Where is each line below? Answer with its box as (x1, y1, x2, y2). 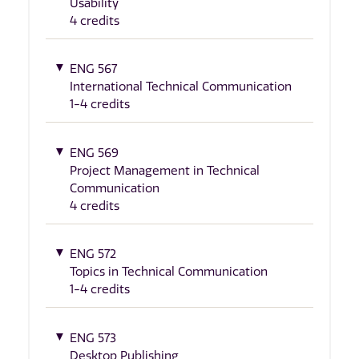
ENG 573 (70, 330, 116, 345)
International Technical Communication (70, 79, 292, 95)
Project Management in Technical (70, 163, 260, 178)
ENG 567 (70, 62, 117, 77)
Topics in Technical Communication (70, 264, 268, 280)
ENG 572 (70, 247, 116, 262)
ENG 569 (70, 145, 119, 160)
